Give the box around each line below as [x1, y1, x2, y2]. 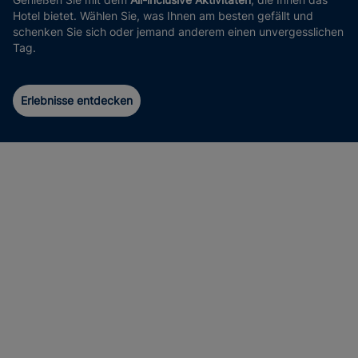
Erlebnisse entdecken [21, 93, 133, 107]
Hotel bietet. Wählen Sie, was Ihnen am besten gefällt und [13, 9, 313, 22]
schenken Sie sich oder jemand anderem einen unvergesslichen [13, 25, 344, 38]
